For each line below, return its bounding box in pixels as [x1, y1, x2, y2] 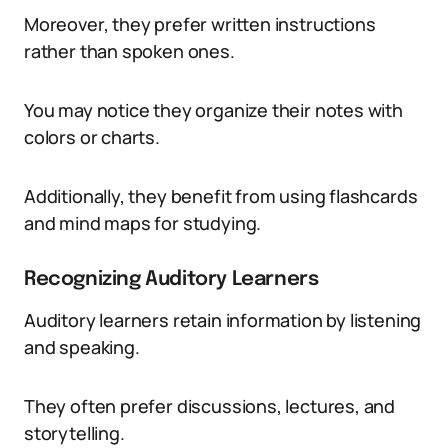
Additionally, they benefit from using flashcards [24, 184, 418, 208]
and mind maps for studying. [24, 211, 262, 235]
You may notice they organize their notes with [24, 98, 403, 122]
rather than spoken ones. [24, 39, 235, 63]
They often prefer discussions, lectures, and [24, 394, 396, 418]
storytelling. [24, 421, 125, 445]
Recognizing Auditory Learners [24, 269, 319, 290]
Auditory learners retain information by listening [24, 308, 422, 332]
